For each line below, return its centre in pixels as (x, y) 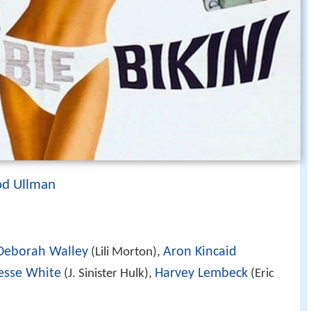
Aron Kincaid (200, 252)
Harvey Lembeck (201, 274)
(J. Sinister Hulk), (108, 274)
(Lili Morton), (126, 253)
